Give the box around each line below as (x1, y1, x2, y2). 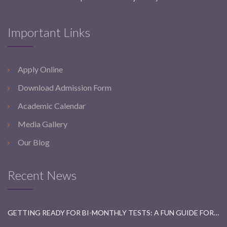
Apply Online (18, 64, 63, 74)
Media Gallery (18, 119, 67, 129)
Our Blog (18, 137, 50, 147)
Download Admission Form (18, 82, 111, 92)
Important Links (8, 24, 90, 40)
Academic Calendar (18, 100, 86, 110)
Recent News (8, 167, 77, 182)
